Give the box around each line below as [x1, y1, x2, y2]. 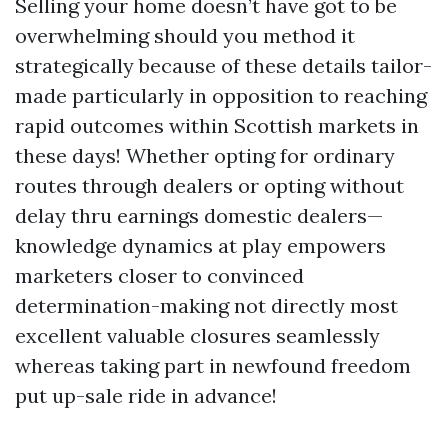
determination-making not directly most [15, 293, 398, 319]
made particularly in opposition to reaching [15, 83, 427, 109]
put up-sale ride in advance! [15, 383, 277, 409]
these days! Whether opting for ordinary [15, 143, 395, 169]
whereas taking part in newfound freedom [15, 353, 411, 379]
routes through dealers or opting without [15, 173, 404, 199]
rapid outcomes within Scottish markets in [15, 113, 419, 139]
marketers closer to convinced [15, 263, 304, 289]
